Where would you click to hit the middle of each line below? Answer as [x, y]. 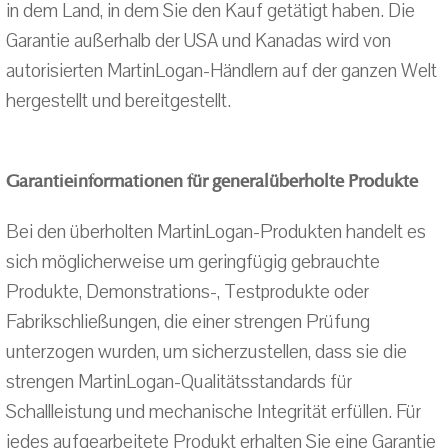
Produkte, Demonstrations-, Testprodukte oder [187, 292]
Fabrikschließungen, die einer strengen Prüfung [188, 322]
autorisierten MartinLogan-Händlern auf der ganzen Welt [221, 71]
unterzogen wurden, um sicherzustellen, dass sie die [206, 352]
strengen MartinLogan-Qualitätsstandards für [179, 382]
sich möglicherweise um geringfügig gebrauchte [193, 262]
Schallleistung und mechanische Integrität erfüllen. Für [213, 412]
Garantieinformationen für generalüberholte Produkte [212, 181]
